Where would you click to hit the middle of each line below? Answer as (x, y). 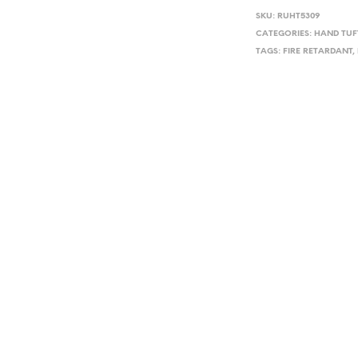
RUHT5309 (299, 16)
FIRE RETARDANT (318, 51)
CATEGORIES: (285, 34)
